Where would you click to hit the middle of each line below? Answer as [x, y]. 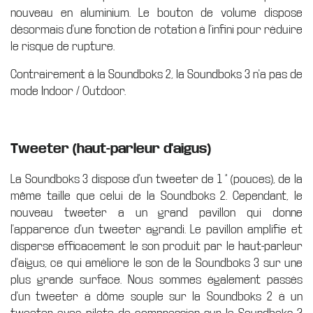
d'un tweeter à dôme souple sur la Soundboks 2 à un [156, 297]
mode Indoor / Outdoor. [70, 92]
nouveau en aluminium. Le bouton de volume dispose [156, 13]
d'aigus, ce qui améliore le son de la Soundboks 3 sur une [156, 263]
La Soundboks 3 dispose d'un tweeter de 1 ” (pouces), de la [156, 180]
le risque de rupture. [63, 47]
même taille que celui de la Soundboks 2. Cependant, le [156, 196]
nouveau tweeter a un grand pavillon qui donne [156, 213]
